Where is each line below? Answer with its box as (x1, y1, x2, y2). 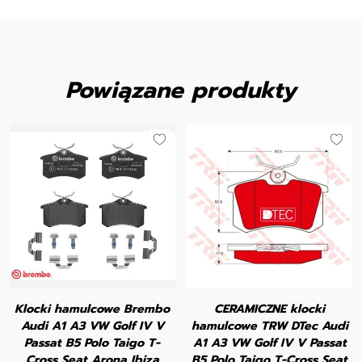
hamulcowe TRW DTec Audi (191, 317, 348, 335)
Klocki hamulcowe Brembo (15, 300, 170, 318)
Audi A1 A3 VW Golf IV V (20, 317, 164, 335)
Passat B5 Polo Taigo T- (24, 334, 161, 352)
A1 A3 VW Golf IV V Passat (192, 334, 347, 352)
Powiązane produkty (65, 72, 297, 107)
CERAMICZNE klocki (214, 300, 326, 318)
